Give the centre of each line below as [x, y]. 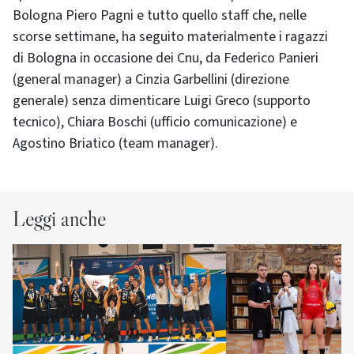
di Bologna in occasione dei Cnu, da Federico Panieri [166, 58]
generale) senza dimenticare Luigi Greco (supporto [162, 101]
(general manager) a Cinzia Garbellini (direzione [151, 79]
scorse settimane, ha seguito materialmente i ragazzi [170, 37]
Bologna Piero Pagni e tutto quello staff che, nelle [160, 15]
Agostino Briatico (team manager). [115, 143]
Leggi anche [59, 218]
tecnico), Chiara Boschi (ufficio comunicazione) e [155, 122]
